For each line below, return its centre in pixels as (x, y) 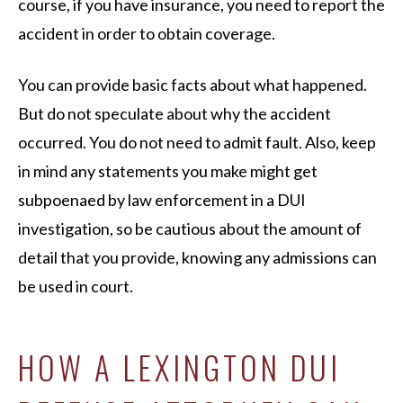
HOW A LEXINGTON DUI (179, 367)
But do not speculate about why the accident (175, 113)
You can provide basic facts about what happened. (193, 85)
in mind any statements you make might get (168, 171)
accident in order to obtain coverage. (148, 33)
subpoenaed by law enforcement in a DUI (162, 200)
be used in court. (77, 286)
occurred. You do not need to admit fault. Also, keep (197, 142)
